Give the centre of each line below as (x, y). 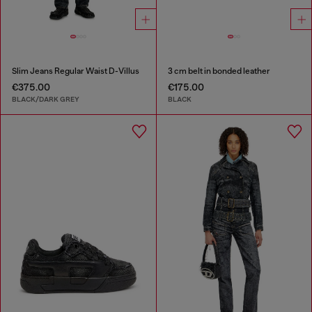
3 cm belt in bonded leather (219, 71)
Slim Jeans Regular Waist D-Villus (76, 71)
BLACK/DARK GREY (46, 100)
